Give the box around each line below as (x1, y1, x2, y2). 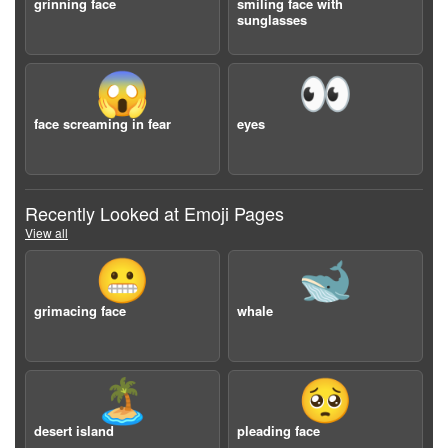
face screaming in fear (34, 114, 171, 133)
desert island (34, 421, 114, 440)
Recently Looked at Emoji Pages (25, 200, 284, 226)
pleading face (237, 421, 320, 440)
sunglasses (237, 10, 307, 29)
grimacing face (34, 301, 126, 320)
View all (25, 224, 68, 241)
